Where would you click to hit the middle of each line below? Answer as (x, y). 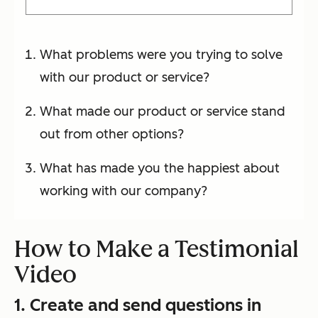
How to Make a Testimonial (157, 250)
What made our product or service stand (163, 112)
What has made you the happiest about (160, 169)
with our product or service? (125, 78)
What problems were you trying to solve (161, 55)
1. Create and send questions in (138, 305)
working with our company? (124, 191)
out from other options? (112, 135)
